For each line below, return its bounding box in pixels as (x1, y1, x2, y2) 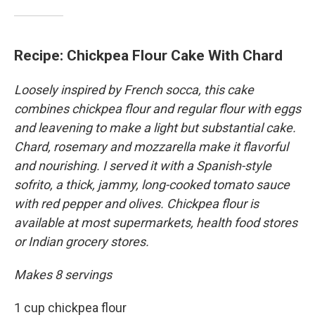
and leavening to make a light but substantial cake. (14, 120, 296, 135)
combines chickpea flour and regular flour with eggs (14, 101, 301, 116)
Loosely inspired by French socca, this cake (14, 82, 254, 97)
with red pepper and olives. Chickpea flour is (14, 196, 259, 211)
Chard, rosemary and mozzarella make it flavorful (14, 139, 288, 154)
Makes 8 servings (14, 267, 112, 282)
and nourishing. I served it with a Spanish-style (14, 158, 271, 173)
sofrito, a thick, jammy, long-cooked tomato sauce (14, 177, 290, 192)
